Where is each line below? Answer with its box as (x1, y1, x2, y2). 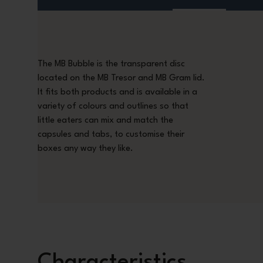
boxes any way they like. (38, 144, 133, 153)
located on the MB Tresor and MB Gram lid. (38, 73, 205, 83)
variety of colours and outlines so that (38, 102, 188, 111)
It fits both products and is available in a (38, 87, 197, 97)
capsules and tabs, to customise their (38, 130, 184, 139)
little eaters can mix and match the (38, 116, 173, 125)
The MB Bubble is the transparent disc (38, 59, 185, 69)
